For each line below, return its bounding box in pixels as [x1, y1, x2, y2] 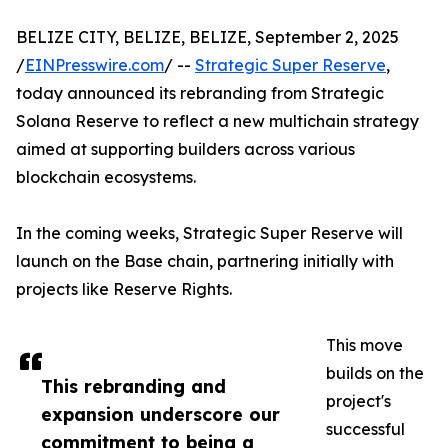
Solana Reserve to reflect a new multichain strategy [16, 111, 419, 132]
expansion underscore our [41, 403, 280, 426]
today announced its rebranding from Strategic [16, 83, 384, 104]
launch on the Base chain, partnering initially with [16, 251, 394, 272]
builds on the [326, 363, 424, 384]
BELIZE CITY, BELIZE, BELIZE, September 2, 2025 [16, 27, 399, 48]
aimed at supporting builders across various [16, 139, 355, 160]
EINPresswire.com [25, 55, 164, 76]
